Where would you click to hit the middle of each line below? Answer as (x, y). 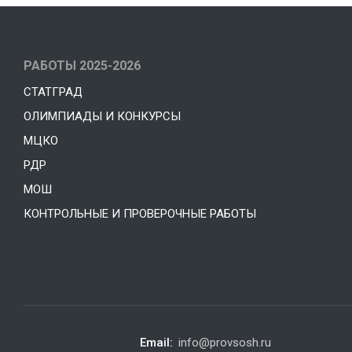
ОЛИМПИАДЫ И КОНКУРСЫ (102, 117)
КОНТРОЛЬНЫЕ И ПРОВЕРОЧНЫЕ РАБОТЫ (140, 214)
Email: (157, 343)
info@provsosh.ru (225, 343)
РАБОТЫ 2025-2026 (82, 66)
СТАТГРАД (53, 92)
